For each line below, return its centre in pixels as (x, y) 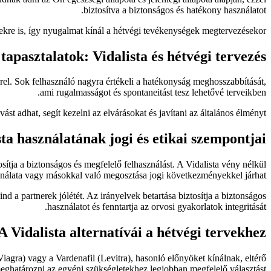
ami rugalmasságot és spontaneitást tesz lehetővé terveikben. (153, 93)
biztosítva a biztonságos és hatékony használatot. (175, 10)
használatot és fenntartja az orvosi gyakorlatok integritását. (157, 207)
